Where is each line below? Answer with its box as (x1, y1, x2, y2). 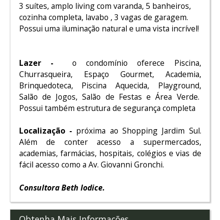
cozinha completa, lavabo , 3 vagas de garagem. (19, 12, 188, 23)
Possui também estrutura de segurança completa (19, 102, 195, 113)
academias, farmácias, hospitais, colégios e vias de (19, 148, 201, 159)
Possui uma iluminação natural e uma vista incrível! (19, 23, 201, 34)
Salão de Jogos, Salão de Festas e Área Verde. (19, 91, 201, 102)
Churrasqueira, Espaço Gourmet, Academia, (19, 68, 201, 80)
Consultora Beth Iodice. (19, 182, 105, 193)
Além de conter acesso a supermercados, (19, 137, 201, 148)
